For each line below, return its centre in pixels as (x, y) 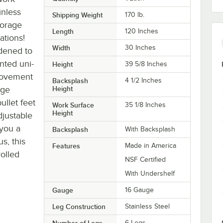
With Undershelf (150, 173)
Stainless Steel (148, 206)
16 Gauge (140, 190)
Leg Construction (79, 206)
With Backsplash (150, 129)
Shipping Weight (77, 15)
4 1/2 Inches (144, 80)
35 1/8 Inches (146, 105)
